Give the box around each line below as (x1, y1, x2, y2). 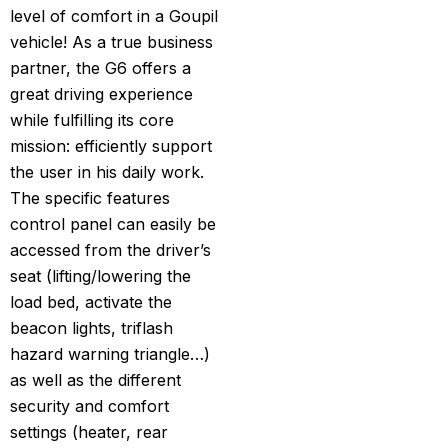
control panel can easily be (10, 213, 216, 234)
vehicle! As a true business (10, 31, 213, 52)
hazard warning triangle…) (10, 343, 210, 364)
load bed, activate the (10, 291, 172, 312)
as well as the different (10, 369, 181, 390)
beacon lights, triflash (10, 317, 173, 338)
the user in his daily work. (10, 161, 204, 182)
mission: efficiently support (10, 135, 212, 156)
